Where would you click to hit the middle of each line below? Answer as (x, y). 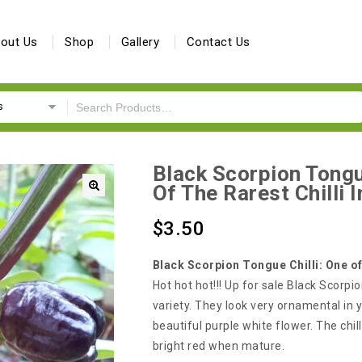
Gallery (140, 42)
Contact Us (218, 42)
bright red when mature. (219, 346)
